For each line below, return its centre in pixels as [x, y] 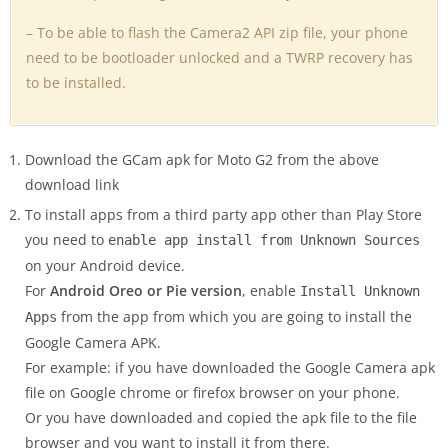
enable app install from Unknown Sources [264, 239]
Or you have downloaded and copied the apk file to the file [221, 417]
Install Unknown [360, 290]
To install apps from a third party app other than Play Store [223, 214]
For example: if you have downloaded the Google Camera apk [230, 367]
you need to [66, 239]
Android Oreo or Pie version [146, 290]
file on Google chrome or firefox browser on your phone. [212, 392]
